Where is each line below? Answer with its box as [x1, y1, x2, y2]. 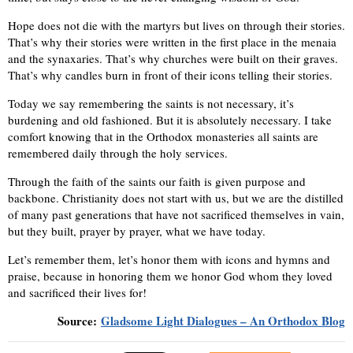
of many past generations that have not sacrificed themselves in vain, [8, 206, 344, 222]
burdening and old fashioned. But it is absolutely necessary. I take [8, 111, 332, 128]
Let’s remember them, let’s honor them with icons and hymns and [8, 251, 330, 267]
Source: [58, 311, 101, 329]
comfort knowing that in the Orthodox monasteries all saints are [8, 128, 318, 144]
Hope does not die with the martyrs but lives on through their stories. [8, 17, 345, 33]
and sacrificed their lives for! [8, 284, 147, 300]
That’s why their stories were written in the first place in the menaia [8, 33, 336, 50]
